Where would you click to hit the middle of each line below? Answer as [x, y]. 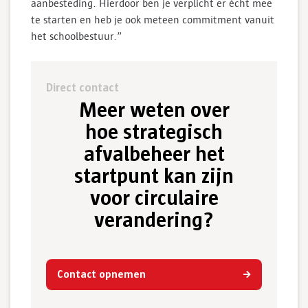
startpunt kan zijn [154, 176]
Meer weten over [154, 110]
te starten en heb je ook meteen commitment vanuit [153, 20]
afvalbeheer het [154, 154]
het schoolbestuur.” [76, 36]
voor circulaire [154, 198]
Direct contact [82, 87]
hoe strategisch [154, 132]
